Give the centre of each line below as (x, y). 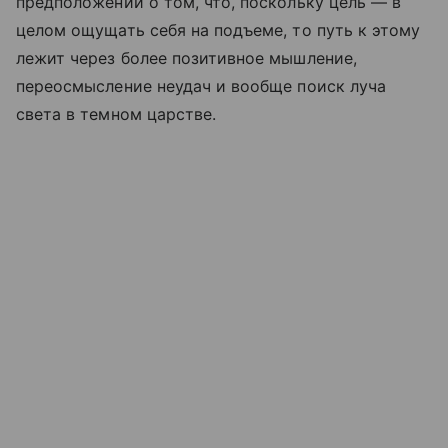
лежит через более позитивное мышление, (186, 57)
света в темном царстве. (116, 113)
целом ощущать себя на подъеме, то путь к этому (218, 29)
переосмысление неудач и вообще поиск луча (201, 85)
